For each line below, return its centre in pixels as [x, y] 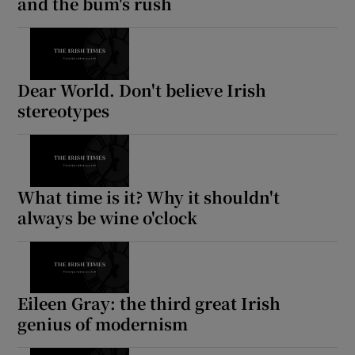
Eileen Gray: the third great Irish [149, 303]
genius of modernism [103, 324]
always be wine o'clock [108, 217]
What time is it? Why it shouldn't [149, 197]
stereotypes [64, 111]
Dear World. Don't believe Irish [142, 90]
